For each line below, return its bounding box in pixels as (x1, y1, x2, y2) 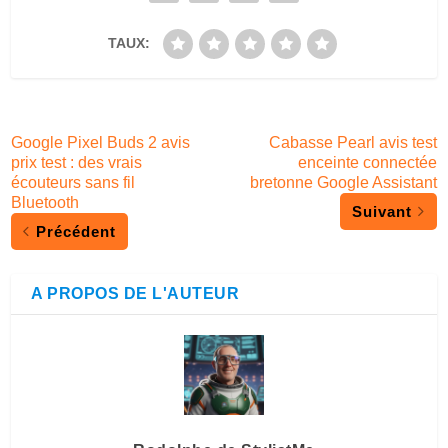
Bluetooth (11, 193, 80, 211)
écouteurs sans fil (11, 173, 136, 191)
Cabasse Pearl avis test (268, 133, 437, 151)
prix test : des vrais (11, 153, 143, 171)
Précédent (36, 222, 117, 240)
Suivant (351, 202, 412, 220)
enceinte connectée (297, 153, 437, 171)
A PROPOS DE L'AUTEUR (31, 284, 240, 302)
